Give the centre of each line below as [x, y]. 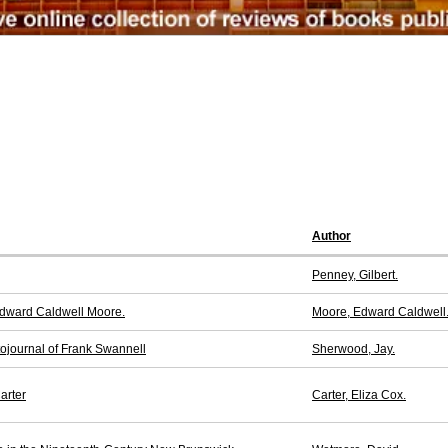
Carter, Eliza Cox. [359, 395]
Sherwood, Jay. [353, 349]
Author [331, 236]
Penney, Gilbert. [355, 275]
